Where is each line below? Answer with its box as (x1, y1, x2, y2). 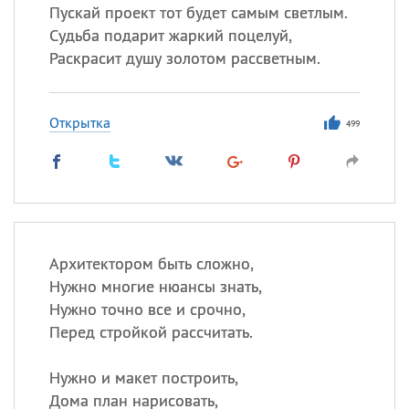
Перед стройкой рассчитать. (48, 321, 253, 342)
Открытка (48, 113, 110, 131)
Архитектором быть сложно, (48, 253, 254, 274)
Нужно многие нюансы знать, (48, 276, 262, 297)
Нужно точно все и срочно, (48, 299, 246, 320)
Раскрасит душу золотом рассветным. (48, 47, 320, 68)
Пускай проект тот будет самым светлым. (48, 2, 348, 23)
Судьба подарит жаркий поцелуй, (48, 25, 292, 46)
